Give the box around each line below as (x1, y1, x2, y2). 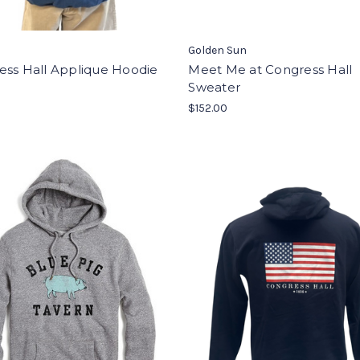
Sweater (188, 80, 241, 95)
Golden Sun (188, 43, 247, 57)
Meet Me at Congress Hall (188, 62, 353, 77)
